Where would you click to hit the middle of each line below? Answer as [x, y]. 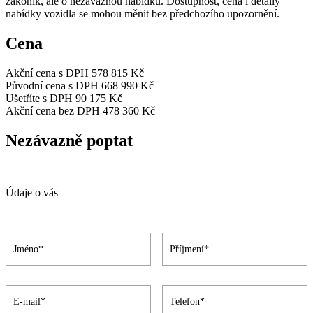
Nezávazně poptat [69, 140]
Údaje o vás [32, 192]
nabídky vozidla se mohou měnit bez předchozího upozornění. [143, 14]
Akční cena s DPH [47, 73]
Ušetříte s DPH [39, 99]
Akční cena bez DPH [53, 111]
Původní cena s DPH [52, 86]
